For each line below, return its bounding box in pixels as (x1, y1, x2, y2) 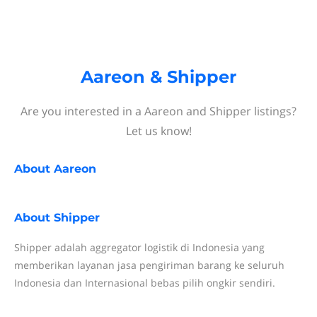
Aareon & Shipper (81, 67, 236, 87)
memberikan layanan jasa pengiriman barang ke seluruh (14, 258, 284, 272)
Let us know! (125, 123, 192, 139)
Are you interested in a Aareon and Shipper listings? (21, 103, 296, 119)
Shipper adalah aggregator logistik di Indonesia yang (14, 241, 265, 254)
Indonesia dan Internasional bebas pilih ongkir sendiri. (14, 276, 275, 289)
